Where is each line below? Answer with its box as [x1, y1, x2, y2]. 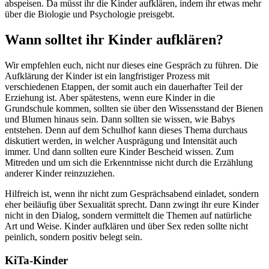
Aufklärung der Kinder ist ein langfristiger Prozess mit [5, 71, 210, 82]
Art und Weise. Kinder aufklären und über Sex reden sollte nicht [5, 221, 248, 232]
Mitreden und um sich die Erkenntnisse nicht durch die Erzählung [5, 157, 253, 168]
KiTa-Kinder [5, 254, 68, 267]
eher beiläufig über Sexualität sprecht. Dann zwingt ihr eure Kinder [5, 199, 259, 210]
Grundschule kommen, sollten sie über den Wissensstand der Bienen [5, 103, 263, 114]
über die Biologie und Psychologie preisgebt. [5, 9, 175, 20]
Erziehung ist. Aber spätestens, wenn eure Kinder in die [5, 92, 215, 103]
